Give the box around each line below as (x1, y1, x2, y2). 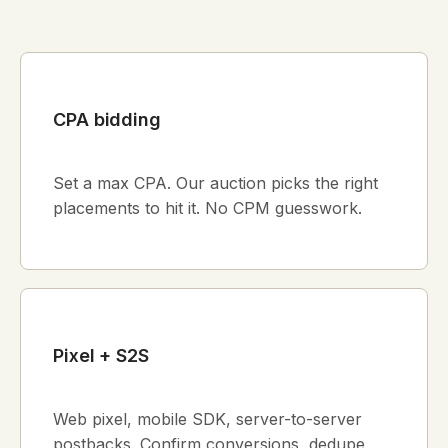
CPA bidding (53, 109, 162, 131)
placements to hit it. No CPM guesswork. (53, 198, 362, 219)
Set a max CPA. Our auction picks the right (53, 173, 378, 194)
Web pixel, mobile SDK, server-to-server (53, 409, 362, 430)
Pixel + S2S (53, 345, 150, 367)
